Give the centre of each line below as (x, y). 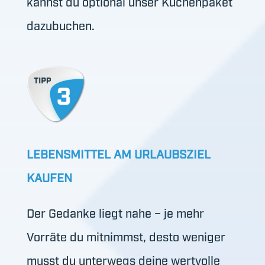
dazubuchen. (60, 25)
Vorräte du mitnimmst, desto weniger (126, 236)
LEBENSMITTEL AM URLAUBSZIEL (118, 153)
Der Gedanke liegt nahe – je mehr (115, 213)
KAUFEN (49, 177)
